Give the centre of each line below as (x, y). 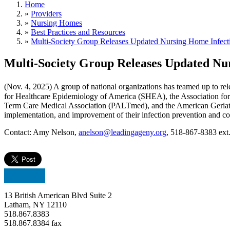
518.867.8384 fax (33, 223)
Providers (46, 13)
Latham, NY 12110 (35, 204)
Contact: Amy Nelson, (41, 132)
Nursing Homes (56, 23)
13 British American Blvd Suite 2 (58, 195)
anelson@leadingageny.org (122, 132)
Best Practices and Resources (78, 32)
